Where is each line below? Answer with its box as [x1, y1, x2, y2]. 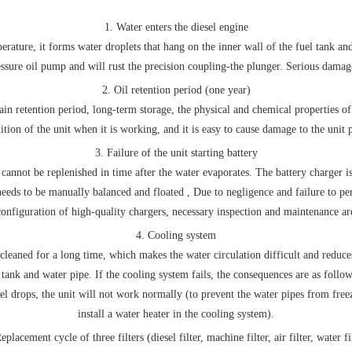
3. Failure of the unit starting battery [94, 147, 258, 159]
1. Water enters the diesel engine [104, 21, 248, 33]
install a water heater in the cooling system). [78, 308, 274, 320]
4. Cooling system [136, 229, 216, 241]
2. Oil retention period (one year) [101, 84, 251, 96]
